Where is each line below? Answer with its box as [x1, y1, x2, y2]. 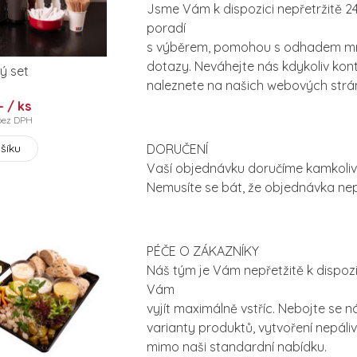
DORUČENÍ [147, 141, 208, 158]
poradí [147, 20, 186, 37]
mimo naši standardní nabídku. [147, 339, 327, 355]
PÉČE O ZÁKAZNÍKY [147, 243, 259, 260]
